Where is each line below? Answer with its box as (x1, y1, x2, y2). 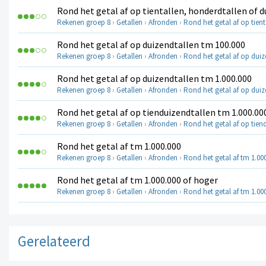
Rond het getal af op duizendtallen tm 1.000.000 (57, 72, 252, 84)
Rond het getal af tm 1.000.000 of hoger (57, 173, 218, 186)
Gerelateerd (18, 231, 90, 251)
